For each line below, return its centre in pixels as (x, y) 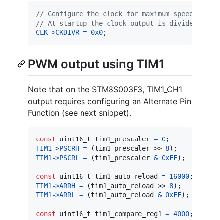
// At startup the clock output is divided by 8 (126, 23)
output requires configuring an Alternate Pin (110, 101)
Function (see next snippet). (80, 113)
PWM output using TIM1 (96, 64)
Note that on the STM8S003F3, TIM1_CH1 (105, 90)
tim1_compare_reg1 (128, 214)
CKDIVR (67, 33)
